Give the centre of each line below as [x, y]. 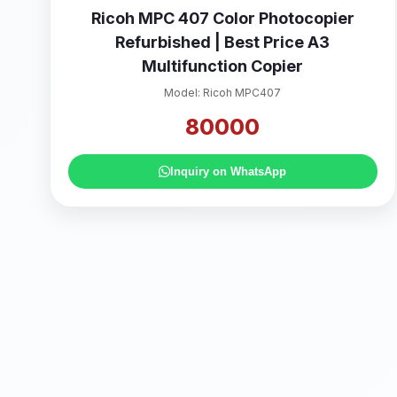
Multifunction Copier [223, 66]
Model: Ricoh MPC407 [223, 93]
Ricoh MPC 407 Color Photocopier [222, 18]
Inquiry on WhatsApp [229, 171]
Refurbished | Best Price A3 [223, 42]
